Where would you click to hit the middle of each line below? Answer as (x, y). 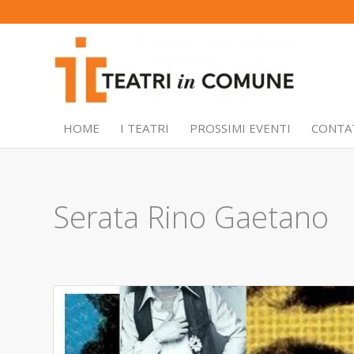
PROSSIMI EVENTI (240, 128)
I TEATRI (145, 128)
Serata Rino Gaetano (191, 217)
